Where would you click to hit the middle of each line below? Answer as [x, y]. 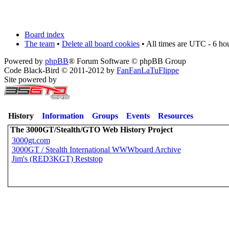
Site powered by [30, 79]
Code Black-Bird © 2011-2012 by [60, 70]
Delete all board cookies [101, 44]
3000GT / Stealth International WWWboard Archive [96, 150]
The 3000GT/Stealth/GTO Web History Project [91, 130]
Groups [105, 116]
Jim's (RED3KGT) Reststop [57, 159]
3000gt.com [31, 140]
